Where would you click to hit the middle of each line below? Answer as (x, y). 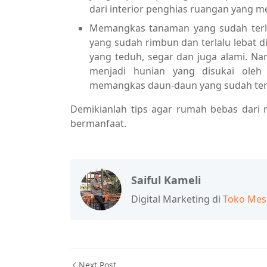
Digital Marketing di (177, 199)
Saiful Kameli (166, 180)
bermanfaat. (98, 123)
